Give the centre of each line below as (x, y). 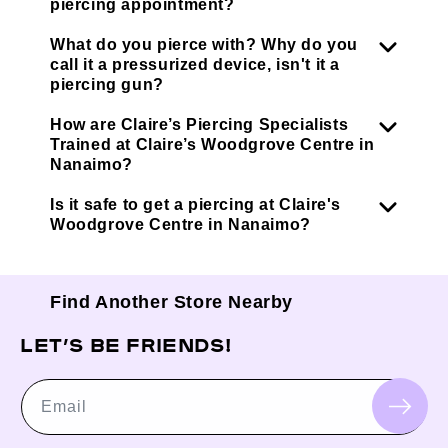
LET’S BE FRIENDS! (126, 344)
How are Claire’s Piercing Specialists (199, 125)
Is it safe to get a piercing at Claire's (196, 205)
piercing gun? (107, 85)
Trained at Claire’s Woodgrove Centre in (212, 145)
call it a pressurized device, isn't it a (195, 65)
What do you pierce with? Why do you (204, 45)
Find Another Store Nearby (171, 302)
